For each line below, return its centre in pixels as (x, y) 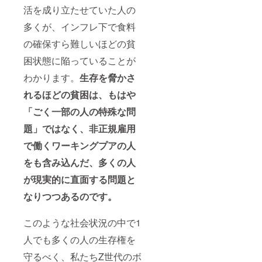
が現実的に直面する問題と (80, 180)
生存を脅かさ (108, 78)
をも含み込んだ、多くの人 (80, 163)
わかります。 (51, 78)
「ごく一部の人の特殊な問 (80, 112)
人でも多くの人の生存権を (80, 240)
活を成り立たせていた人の (80, 10)
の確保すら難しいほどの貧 (80, 44)
